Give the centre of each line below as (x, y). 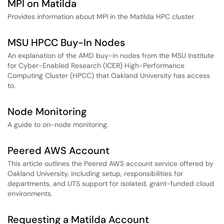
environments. (30, 193)
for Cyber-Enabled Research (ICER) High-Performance (96, 65)
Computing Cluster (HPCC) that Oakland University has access (109, 75)
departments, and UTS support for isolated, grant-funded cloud (111, 183)
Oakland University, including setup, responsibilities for (95, 173)
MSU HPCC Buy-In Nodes (66, 42)
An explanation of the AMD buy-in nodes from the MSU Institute (111, 55)
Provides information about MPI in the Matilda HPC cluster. (101, 16)
